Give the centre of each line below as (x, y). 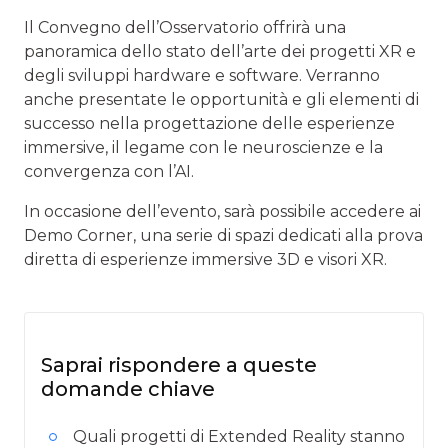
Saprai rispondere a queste (179, 365)
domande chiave (128, 389)
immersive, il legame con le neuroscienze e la (203, 148)
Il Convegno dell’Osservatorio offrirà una (185, 28)
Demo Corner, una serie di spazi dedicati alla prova (223, 236)
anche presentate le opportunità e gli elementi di (221, 100)
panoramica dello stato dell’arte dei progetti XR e (220, 52)
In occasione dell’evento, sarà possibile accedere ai (222, 212)
